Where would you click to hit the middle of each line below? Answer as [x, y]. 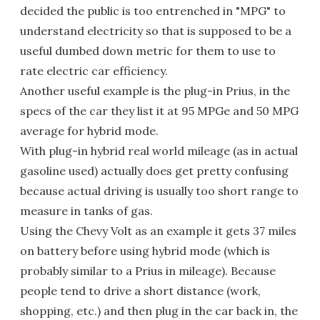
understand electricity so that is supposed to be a [156, 30]
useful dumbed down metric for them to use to [148, 50]
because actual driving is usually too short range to [159, 190]
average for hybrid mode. [89, 130]
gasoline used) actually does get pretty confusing [154, 170]
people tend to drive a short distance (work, [140, 290]
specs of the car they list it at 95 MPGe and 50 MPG [159, 110]
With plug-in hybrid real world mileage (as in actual [159, 150]
